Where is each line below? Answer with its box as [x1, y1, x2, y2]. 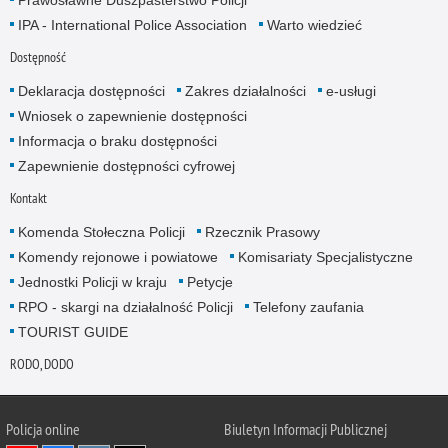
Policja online [6, 418, 80, 439]
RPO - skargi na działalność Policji [17, 299, 233, 316]
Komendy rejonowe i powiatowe [17, 249, 218, 266]
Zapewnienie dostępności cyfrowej [17, 157, 235, 174]
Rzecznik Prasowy [204, 224, 320, 241]
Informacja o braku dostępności [17, 132, 217, 149]
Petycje [186, 274, 233, 291]
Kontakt [9, 189, 47, 208]
